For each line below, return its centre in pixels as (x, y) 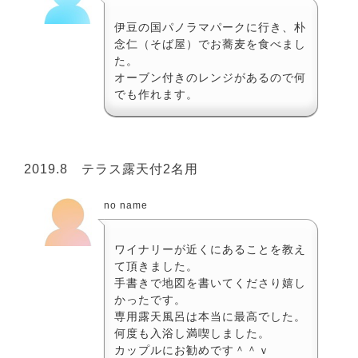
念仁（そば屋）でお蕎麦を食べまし (210, 44)
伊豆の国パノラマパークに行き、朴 (210, 27)
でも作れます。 (156, 94)
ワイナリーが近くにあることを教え (210, 249)
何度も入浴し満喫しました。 (192, 333)
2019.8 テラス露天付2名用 (111, 169)
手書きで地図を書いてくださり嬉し (210, 282)
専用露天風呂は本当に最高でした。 (210, 316)
